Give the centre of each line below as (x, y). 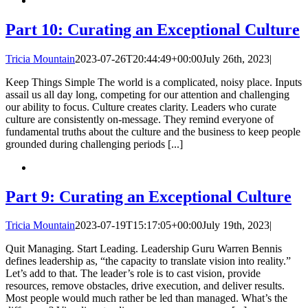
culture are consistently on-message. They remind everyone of (140, 119)
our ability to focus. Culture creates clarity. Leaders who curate (141, 107)
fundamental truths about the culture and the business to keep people (153, 131)
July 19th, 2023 (236, 225)
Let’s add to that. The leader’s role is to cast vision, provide (133, 274)
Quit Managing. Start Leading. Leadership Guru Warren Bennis (144, 249)
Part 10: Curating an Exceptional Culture (153, 29)
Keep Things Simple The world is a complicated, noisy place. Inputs (154, 82)
